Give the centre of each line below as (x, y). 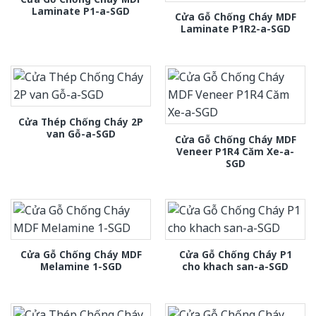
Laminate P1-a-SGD (81, 11)
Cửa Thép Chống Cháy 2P (81, 121)
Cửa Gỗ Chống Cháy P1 (235, 254)
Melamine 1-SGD (81, 266)
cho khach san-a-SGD (235, 266)
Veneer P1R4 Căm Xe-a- (235, 151)
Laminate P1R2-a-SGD (235, 28)
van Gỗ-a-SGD (81, 133)
